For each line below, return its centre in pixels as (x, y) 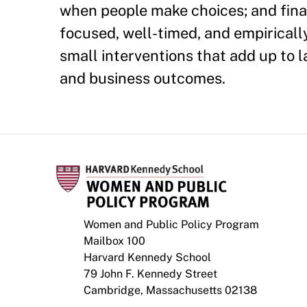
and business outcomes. (143, 78)
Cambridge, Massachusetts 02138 (170, 290)
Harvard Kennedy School (147, 257)
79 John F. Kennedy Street (150, 274)
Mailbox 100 (114, 241)
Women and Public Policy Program (171, 224)
